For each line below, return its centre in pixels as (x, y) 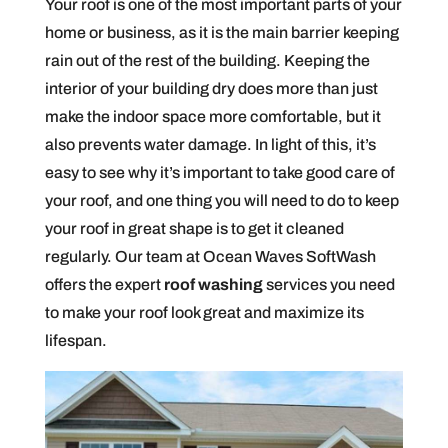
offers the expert (104, 284)
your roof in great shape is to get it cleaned (194, 228)
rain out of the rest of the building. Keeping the (207, 60)
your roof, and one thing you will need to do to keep (221, 200)
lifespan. (75, 340)
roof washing (213, 284)
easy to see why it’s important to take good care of (219, 172)
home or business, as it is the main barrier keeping (221, 32)
